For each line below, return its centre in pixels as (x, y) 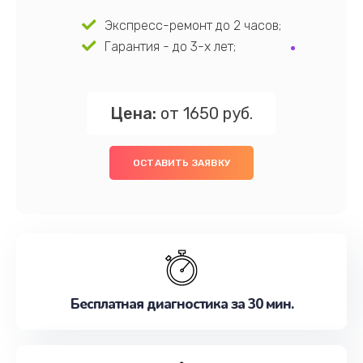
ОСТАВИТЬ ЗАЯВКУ (181, 163)
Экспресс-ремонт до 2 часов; (192, 26)
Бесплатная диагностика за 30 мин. (181, 304)
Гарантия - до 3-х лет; (170, 47)
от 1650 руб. (205, 113)
